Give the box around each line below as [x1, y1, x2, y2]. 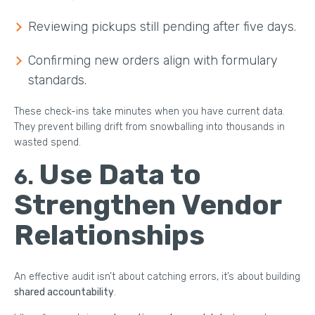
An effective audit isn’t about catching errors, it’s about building [14, 270, 300, 283]
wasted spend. [14, 136, 81, 148]
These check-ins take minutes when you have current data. [14, 105, 285, 117]
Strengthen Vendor [14, 188, 281, 221]
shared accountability [14, 285, 114, 298]
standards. [28, 72, 86, 88]
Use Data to [39, 157, 201, 191]
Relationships [14, 218, 205, 252]
